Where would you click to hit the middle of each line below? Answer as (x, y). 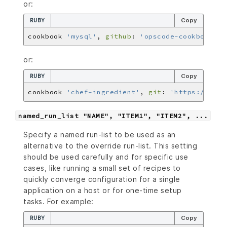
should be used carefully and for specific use (106, 157)
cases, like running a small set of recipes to (102, 168)
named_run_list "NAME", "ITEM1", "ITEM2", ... (113, 116)
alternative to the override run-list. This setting (110, 145)
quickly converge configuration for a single (102, 179)
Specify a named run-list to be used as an (100, 134)
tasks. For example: (59, 201)
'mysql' (82, 36)
